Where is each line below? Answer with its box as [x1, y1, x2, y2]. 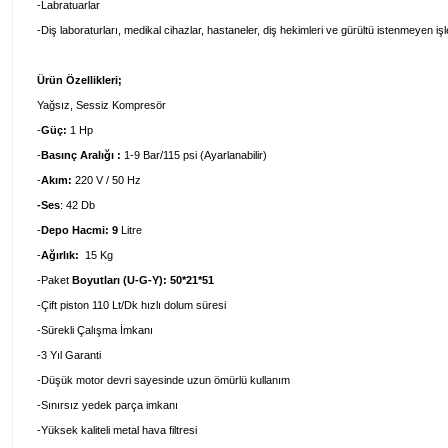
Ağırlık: [41, 249, 82, 261]
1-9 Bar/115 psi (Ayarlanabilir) [124, 149, 267, 161]
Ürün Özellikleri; [37, 74, 122, 86]
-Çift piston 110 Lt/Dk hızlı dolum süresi [37, 299, 226, 311]
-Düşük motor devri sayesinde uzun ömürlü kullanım [37, 374, 290, 386]
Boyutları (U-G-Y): [72, 274, 170, 286]
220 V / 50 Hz [72, 174, 141, 186]
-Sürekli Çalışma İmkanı [37, 324, 153, 336]
